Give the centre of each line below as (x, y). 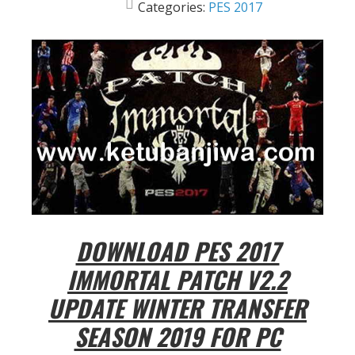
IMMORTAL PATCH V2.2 (177, 280)
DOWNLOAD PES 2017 (177, 251)
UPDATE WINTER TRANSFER (177, 308)
